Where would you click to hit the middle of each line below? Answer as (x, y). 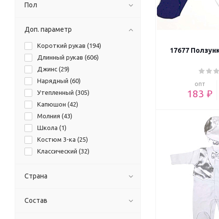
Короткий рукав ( (63, 46)
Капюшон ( (53, 104)
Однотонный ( (59, 163)
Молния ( (50, 116)
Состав (36, 201)
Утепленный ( (57, 93)
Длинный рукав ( (62, 57)
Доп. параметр (48, 30)
